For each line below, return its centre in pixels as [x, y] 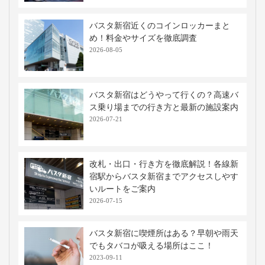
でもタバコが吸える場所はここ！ [151, 245]
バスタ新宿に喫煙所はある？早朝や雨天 [164, 233]
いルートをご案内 [122, 189]
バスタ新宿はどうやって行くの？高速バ [164, 95]
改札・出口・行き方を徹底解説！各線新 [164, 164]
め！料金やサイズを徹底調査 [143, 38]
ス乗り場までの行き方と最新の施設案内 [164, 107]
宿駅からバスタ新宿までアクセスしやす [164, 176]
